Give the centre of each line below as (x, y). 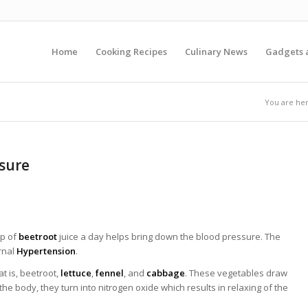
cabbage (166, 273)
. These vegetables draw (236, 273)
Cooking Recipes (131, 52)
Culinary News (216, 52)
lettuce (75, 273)
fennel (110, 273)
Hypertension (46, 251)
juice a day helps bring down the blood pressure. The (169, 237)
